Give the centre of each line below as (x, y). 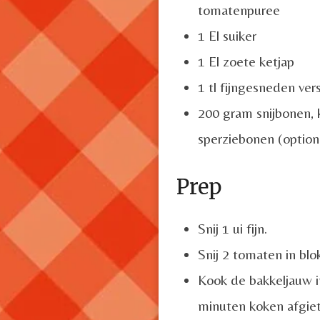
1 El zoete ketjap (246, 61)
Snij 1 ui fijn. (232, 228)
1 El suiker (227, 35)
